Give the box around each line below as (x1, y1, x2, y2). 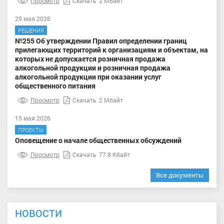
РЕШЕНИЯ (18, 26, 44, 34)
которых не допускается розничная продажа (15, 53, 165, 63)
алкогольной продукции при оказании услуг (15, 71, 161, 81)
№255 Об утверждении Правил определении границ (15, 35, 187, 45)
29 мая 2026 (15, 14, 50, 22)
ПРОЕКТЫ (18, 125, 43, 133)
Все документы (156, 170, 203, 179)
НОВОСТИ (15, 206, 62, 219)
